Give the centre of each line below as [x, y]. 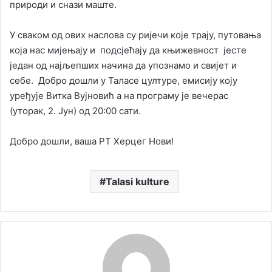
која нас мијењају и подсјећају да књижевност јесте [128, 50]
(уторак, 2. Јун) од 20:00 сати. [75, 110]
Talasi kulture [138, 181]
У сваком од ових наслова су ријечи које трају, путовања [135, 35]
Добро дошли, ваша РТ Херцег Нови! [92, 141]
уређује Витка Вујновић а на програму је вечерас [119, 95]
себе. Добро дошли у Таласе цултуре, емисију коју [124, 80]
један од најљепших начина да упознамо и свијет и [123, 65]
